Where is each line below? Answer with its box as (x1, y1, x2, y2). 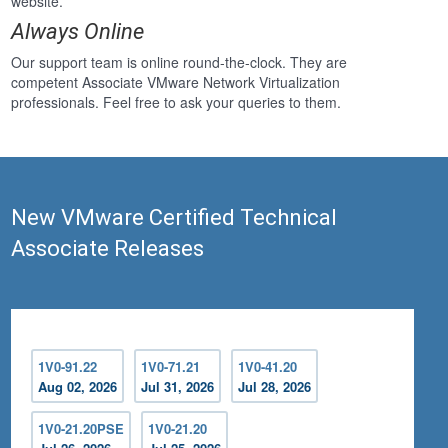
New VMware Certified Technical (11, 205, 338, 231)
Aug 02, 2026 (38, 377, 118, 397)
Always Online (11, 19, 145, 45)
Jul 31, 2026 (141, 377, 215, 397)
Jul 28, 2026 (238, 377, 312, 397)
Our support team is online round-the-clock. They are (11, 52, 348, 73)
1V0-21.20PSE (38, 419, 125, 439)
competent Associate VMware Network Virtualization (11, 72, 341, 93)
